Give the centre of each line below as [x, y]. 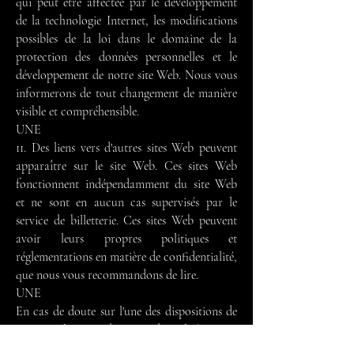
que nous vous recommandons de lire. [107, 275]
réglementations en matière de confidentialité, [126, 257]
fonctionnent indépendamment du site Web [126, 184]
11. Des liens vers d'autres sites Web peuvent [126, 148]
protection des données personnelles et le [126, 57]
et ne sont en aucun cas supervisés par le [126, 202]
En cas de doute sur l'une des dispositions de [126, 311]
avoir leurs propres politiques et [126, 239]
